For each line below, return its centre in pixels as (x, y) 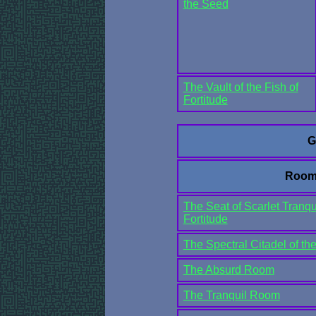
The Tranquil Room (231, 295)
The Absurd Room (229, 269)
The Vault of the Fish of (241, 87)
